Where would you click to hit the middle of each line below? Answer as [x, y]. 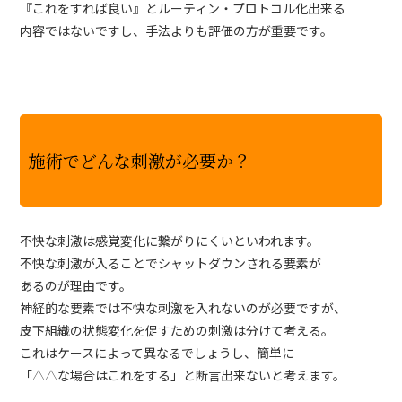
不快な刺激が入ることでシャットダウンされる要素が [171, 262]
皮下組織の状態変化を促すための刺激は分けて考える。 [177, 330]
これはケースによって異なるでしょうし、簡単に [157, 352]
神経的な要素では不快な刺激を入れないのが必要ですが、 [184, 307]
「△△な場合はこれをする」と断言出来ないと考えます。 [183, 375]
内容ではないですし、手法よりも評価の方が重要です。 [177, 30]
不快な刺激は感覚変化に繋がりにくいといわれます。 [170, 240]
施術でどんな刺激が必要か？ [140, 160]
